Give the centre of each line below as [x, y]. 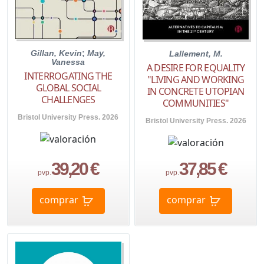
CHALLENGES [68, 100]
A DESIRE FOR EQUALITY [196, 68]
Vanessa [68, 62]
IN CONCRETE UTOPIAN [196, 92]
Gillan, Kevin [57, 53]
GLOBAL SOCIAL [68, 88]
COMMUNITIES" [196, 103]
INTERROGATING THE [68, 76]
